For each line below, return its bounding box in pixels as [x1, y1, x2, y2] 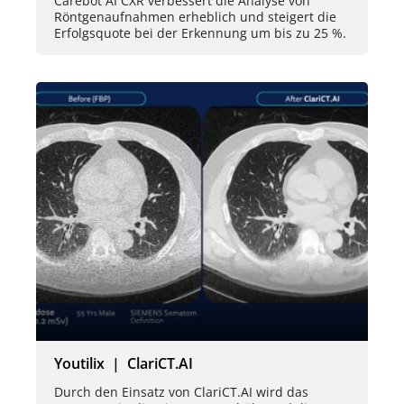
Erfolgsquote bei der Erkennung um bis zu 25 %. [54, 23, 346, 41]
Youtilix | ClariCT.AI [54, 353, 193, 374]
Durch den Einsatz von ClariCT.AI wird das [54, 383, 308, 401]
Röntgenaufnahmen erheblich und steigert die [54, 7, 336, 25]
